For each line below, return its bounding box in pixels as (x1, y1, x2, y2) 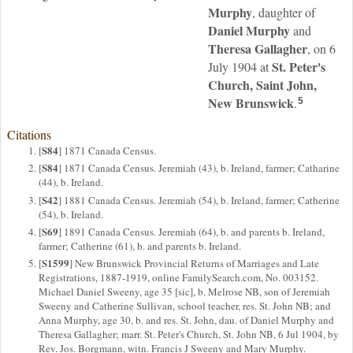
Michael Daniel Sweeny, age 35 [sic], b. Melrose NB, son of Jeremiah (39, 284, 330, 299)
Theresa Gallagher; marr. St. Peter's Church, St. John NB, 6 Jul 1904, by (39, 327, 339, 341)
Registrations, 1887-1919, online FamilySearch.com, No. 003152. (39, 270, 318, 284)
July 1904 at (208, 58, 272, 75)
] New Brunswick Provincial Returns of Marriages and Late (69, 256, 319, 270)
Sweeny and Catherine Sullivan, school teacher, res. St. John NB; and (39, 299, 331, 313)
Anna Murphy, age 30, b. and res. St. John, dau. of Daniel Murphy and (39, 313, 334, 327)
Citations (7, 126, 51, 143)
